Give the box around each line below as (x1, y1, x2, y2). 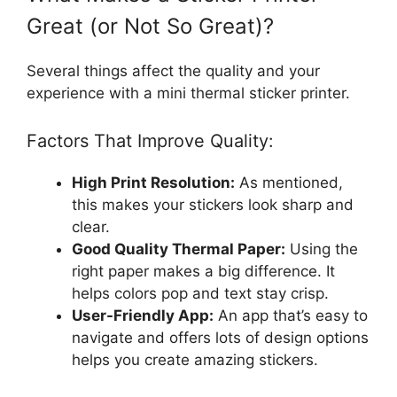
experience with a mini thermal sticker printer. (27, 84, 350, 103)
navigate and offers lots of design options (72, 328, 369, 346)
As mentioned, (235, 173, 343, 191)
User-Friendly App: (72, 306, 214, 324)
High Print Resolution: (72, 173, 235, 191)
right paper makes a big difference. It (72, 261, 335, 280)
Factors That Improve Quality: (27, 129, 274, 152)
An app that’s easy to (214, 306, 368, 324)
